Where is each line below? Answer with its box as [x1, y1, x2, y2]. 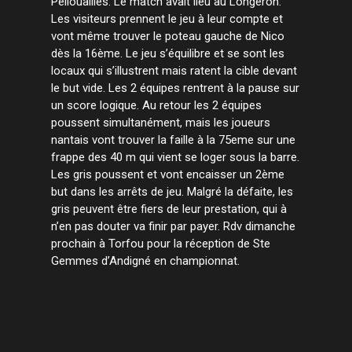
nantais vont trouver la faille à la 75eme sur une [51, 132, 295, 147]
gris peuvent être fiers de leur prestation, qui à [51, 201, 287, 216]
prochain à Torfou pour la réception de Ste [51, 236, 270, 251]
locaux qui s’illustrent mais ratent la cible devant [51, 63, 297, 78]
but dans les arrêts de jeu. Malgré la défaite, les [51, 184, 293, 199]
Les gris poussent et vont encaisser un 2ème [51, 167, 284, 181]
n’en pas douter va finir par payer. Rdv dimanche [51, 218, 295, 233]
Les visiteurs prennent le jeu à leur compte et [51, 11, 283, 26]
